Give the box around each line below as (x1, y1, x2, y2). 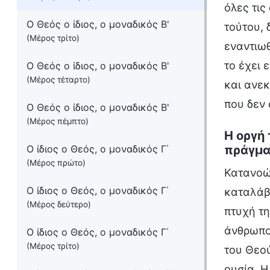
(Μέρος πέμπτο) (27, 116, 89, 126)
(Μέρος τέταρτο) (27, 75, 90, 84)
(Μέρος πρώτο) (27, 158, 86, 168)
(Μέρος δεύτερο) (27, 199, 91, 209)
